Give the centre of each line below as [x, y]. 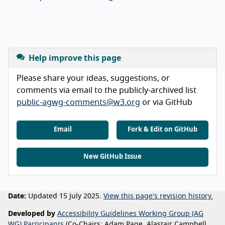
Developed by [32, 214]
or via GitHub [166, 102]
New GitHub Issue [113, 157]
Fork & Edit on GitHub [162, 130]
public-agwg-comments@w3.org [78, 102]
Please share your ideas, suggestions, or [93, 78]
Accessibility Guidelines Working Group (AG [130, 214]
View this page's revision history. [158, 196]
